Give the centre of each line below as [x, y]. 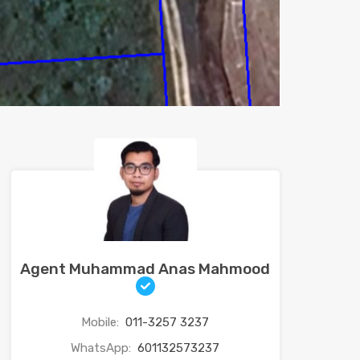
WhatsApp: [103, 348]
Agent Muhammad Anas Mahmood [145, 269]
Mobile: [102, 323]
